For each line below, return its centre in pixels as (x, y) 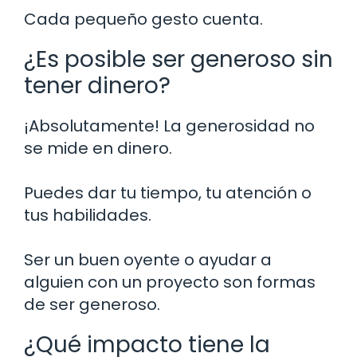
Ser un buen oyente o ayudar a (148, 259)
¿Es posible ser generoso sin (178, 59)
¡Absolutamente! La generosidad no (169, 126)
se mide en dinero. (98, 148)
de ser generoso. (92, 304)
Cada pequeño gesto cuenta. (143, 19)
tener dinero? (97, 85)
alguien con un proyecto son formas (170, 282)
